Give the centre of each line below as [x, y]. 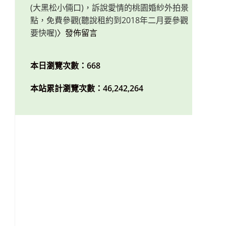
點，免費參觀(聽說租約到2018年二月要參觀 [109, 20]
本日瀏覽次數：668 [66, 66]
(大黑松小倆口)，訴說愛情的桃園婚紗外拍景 [110, 8]
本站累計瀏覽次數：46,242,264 [87, 88]
